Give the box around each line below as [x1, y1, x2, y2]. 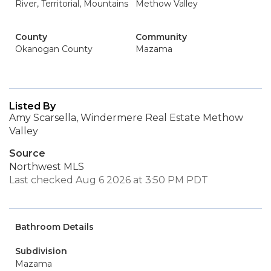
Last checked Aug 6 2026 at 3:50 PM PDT [9, 174, 208, 186]
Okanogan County [15, 44, 93, 54]
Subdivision [15, 246, 67, 256]
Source [9, 148, 45, 159]
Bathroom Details [15, 221, 94, 232]
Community [135, 31, 187, 42]
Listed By [9, 100, 56, 112]
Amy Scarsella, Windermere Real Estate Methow [9, 112, 243, 123]
